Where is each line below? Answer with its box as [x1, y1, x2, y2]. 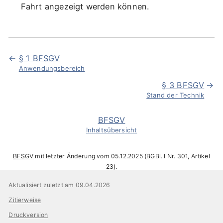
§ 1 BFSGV [18, 53, 60, 63]
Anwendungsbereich [18, 64, 85, 72]
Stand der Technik [146, 91, 205, 99]
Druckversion [8, 211, 48, 219]
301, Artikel [175, 152, 210, 160]
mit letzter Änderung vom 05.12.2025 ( [33, 152, 147, 160]
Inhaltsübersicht [86, 125, 137, 134]
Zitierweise [8, 196, 41, 204]
